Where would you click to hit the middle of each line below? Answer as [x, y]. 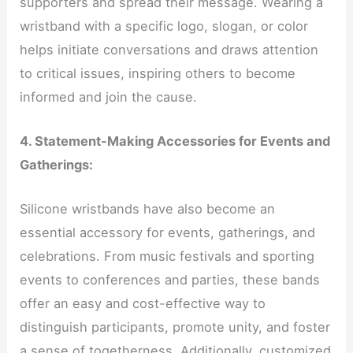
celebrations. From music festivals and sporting [167, 256]
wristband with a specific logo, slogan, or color [164, 26]
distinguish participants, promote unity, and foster [175, 327]
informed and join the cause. [109, 97]
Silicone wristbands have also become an [148, 209]
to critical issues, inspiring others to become [158, 73]
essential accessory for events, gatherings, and [168, 233]
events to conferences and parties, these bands [170, 280]
